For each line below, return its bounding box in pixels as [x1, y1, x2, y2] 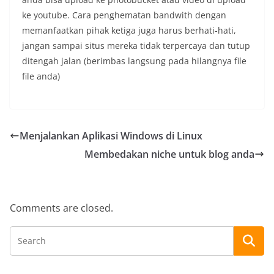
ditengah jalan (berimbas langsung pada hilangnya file [22, 55, 246, 67]
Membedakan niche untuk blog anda [84, 147, 254, 161]
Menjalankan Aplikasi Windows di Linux [20, 129, 202, 143]
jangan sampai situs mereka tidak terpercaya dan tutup [22, 40, 250, 52]
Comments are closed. [10, 201, 113, 215]
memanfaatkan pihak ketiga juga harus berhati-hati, [22, 24, 236, 37]
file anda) [22, 70, 60, 83]
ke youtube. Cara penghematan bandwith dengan [22, 9, 226, 21]
